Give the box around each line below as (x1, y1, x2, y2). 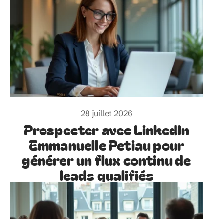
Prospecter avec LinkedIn (23, 119, 190, 139)
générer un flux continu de (22, 149, 191, 170)
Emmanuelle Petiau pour (28, 134, 185, 154)
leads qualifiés (59, 164, 154, 185)
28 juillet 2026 (81, 108, 132, 118)
